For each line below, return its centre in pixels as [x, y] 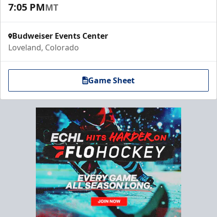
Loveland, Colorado [44, 47]
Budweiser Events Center [60, 36]
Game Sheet [111, 80]
